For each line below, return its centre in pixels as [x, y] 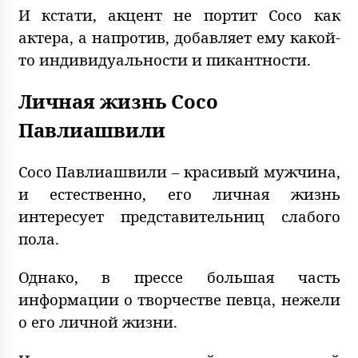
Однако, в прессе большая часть [179, 276]
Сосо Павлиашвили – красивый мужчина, [179, 171]
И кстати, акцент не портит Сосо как [179, 14]
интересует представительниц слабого [179, 216]
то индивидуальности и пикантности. [164, 59]
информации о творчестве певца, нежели [179, 299]
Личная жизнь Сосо [118, 101]
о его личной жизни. [97, 321]
